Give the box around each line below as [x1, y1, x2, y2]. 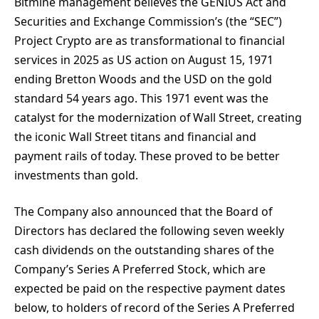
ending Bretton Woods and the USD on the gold [14, 70, 272, 87]
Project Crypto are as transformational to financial [14, 32, 285, 48]
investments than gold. [14, 167, 138, 183]
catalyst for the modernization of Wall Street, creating [14, 109, 302, 125]
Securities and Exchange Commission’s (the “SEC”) [14, 13, 282, 29]
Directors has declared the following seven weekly [14, 223, 284, 239]
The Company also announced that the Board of [14, 204, 272, 220]
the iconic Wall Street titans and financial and [14, 128, 256, 145]
